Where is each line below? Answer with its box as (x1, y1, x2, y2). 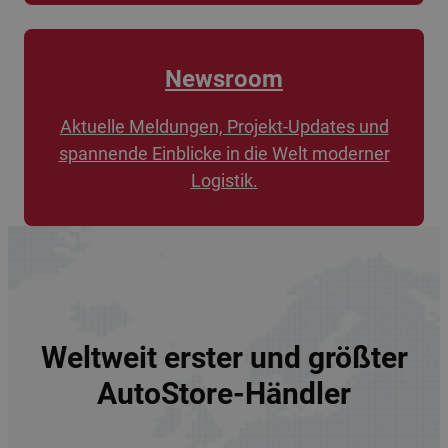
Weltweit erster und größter (40, 339, 408, 375)
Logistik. (190, 169, 258, 191)
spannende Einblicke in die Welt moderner (58, 142, 390, 164)
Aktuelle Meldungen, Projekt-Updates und (59, 115, 389, 137)
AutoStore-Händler (97, 375, 351, 411)
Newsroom (165, 64, 283, 93)
